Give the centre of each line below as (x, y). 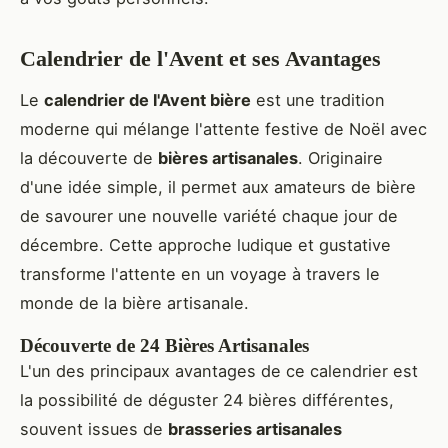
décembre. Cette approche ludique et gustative (205, 245)
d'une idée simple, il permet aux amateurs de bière (218, 187)
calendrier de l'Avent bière (147, 100)
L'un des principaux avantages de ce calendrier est (219, 371)
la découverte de (89, 158)
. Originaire (340, 158)
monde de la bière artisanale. (134, 303)
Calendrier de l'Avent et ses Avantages (200, 59)
